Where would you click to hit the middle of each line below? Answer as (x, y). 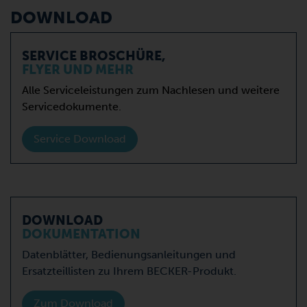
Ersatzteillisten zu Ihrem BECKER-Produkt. (129, 271)
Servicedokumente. (72, 107)
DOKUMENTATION (81, 234)
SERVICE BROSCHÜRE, (94, 56)
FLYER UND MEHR (78, 70)
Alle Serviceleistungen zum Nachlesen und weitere (151, 90)
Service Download (80, 139)
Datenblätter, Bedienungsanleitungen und (129, 255)
